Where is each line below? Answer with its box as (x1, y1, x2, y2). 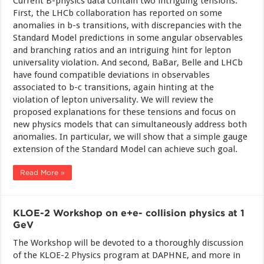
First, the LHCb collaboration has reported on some (13, 8, 223, 18)
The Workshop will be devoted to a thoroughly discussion (13, 237, 244, 248)
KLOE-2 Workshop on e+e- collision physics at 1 (13, 207, 245, 219)
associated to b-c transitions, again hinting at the (13, 82, 214, 93)
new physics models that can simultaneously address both (13, 119, 247, 130)
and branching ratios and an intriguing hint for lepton (13, 45, 232, 55)
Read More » (20, 168, 65, 177)
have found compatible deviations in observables (13, 70, 210, 80)
